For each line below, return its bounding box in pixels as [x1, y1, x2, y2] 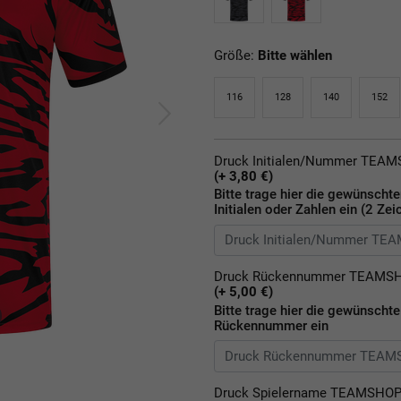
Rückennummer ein [214, 317, 328, 334]
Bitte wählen [258, 47, 332, 64]
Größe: [214, 47, 258, 64]
